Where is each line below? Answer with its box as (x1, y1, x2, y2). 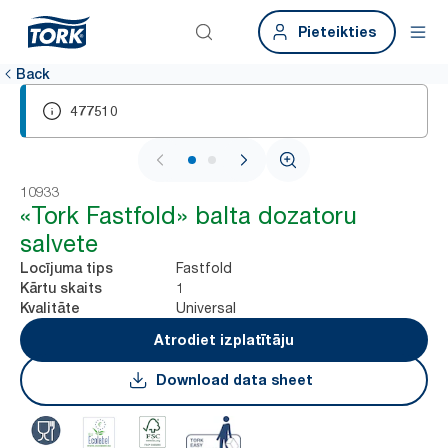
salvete (20, 229, 98, 258)
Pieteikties (298, 23, 376, 40)
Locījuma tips (20, 260, 113, 276)
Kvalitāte (20, 300, 80, 316)
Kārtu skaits (20, 280, 102, 296)
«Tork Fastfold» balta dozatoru (20, 201, 357, 230)
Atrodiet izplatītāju (154, 331, 294, 348)
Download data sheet (155, 371, 313, 388)
